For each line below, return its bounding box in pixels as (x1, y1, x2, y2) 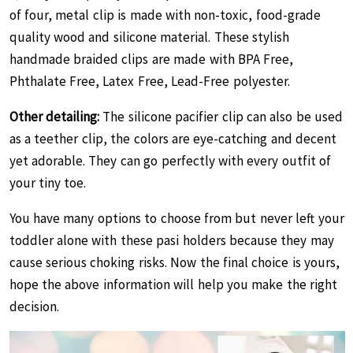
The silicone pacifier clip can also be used (102, 108, 344, 125)
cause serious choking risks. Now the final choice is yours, (9, 254, 340, 271)
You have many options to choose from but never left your (9, 210, 344, 227)
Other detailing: (9, 108, 103, 125)
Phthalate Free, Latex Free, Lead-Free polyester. (9, 72, 293, 90)
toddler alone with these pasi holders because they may (9, 232, 334, 249)
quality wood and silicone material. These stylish (9, 28, 289, 46)
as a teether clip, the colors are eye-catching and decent (9, 130, 337, 147)
